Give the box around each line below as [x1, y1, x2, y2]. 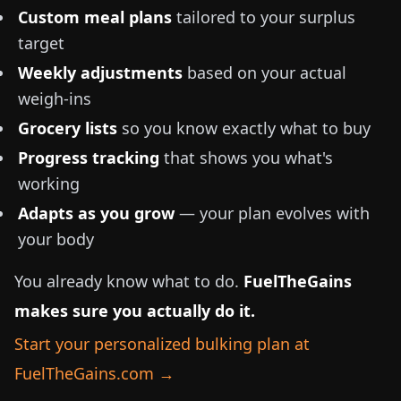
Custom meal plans [18, 6, 172, 28]
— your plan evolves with [175, 202, 370, 224]
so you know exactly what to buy [117, 117, 371, 139]
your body [18, 228, 94, 250]
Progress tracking [18, 147, 159, 168]
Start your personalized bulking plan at [14, 333, 310, 354]
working [18, 173, 80, 194]
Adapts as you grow [18, 202, 175, 224]
